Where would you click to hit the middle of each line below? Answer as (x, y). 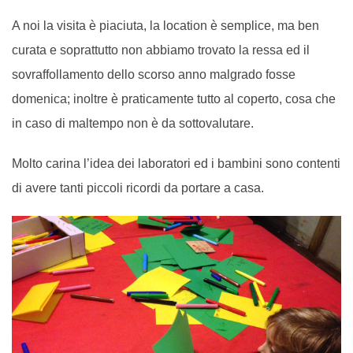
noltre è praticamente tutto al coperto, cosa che (206, 99)
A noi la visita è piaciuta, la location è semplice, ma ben (165, 26)
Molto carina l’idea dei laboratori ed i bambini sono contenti (176, 164)
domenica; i (44, 99)
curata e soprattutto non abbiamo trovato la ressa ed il (161, 50)
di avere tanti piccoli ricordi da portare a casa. (138, 188)
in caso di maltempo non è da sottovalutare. (133, 124)
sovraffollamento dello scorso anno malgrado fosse (154, 75)
